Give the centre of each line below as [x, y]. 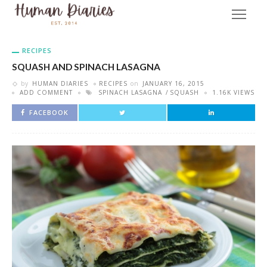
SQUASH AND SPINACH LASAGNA [86, 67]
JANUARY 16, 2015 [173, 83]
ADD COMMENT [46, 92]
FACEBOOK [49, 112]
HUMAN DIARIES [60, 83]
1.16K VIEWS [233, 92]
